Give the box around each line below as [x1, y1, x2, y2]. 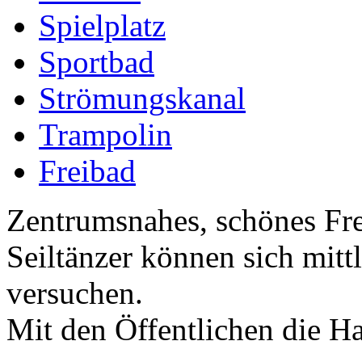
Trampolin [39, 116, 172, 152]
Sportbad [39, 44, 154, 79]
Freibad [39, 153, 136, 188]
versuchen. [6, 275, 143, 310]
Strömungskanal [39, 80, 246, 116]
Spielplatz [39, 7, 166, 43]
